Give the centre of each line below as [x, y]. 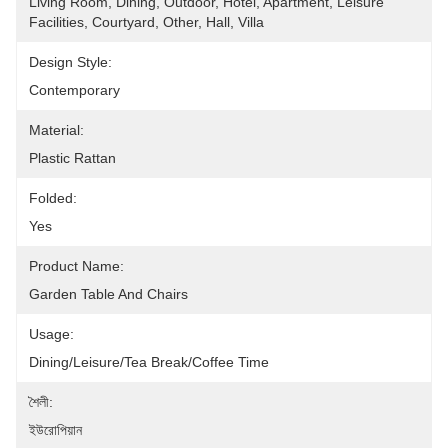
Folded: [53, 198]
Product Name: [76, 266]
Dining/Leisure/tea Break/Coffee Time [149, 362]
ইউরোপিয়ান [55, 430]
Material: [56, 130]
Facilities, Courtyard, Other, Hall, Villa [146, 22]
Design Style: [70, 62]
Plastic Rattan [72, 158]
